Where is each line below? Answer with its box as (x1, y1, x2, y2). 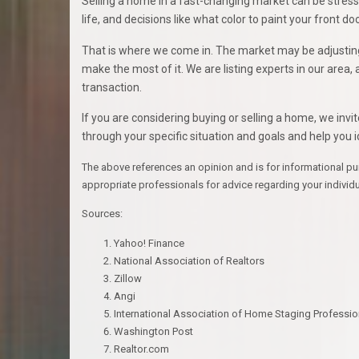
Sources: (82, 208, 123, 220)
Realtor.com (114, 342, 169, 355)
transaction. (82, 80, 142, 94)
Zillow (114, 272, 142, 284)
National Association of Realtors (114, 254, 264, 267)
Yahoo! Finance (114, 236, 184, 249)
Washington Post (114, 325, 193, 337)
